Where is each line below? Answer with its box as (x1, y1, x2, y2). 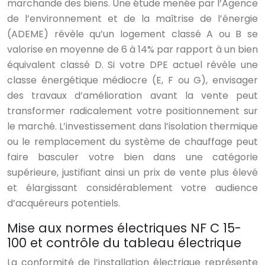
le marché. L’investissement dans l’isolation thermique (7, 119, 258, 134)
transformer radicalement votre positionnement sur (7, 104, 258, 118)
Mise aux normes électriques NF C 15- (7, 219, 241, 237)
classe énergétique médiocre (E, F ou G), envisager (7, 73, 258, 88)
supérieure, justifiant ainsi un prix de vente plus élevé (7, 166, 258, 180)
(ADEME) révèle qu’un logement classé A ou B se (7, 27, 258, 41)
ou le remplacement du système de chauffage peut (7, 135, 258, 149)
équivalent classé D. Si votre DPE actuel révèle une (7, 58, 258, 72)
